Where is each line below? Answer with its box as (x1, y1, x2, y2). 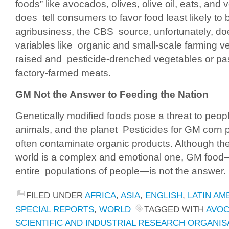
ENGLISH (145, 190, 182, 200)
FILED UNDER (26, 190, 85, 200)
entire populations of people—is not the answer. (15, 166, 226, 176)
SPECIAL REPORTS (15, 204, 94, 214)
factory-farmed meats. (15, 67, 111, 78)
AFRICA (85, 190, 116, 200)
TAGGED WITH (144, 204, 206, 214)
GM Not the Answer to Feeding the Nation (15, 89, 209, 100)
